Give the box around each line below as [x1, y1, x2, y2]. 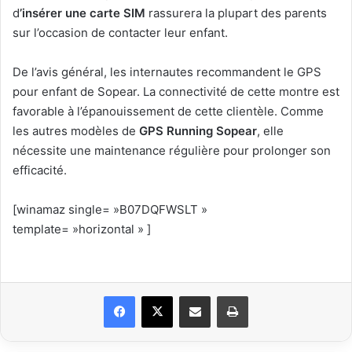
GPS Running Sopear [139, 123, 257, 138]
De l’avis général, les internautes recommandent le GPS [13, 64, 321, 79]
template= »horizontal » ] [13, 221, 151, 236]
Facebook [134, 288, 182, 302]
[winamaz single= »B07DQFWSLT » [13, 201, 207, 217]
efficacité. [13, 162, 67, 178]
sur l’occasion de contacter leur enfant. [13, 24, 228, 40]
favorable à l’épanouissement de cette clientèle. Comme [13, 103, 324, 119]
